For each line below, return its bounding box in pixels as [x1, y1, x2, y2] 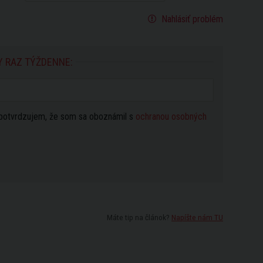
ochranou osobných [136, 111, 207, 122]
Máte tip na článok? [107, 213, 171, 222]
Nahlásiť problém [159, 14, 223, 25]
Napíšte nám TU [171, 213, 223, 222]
